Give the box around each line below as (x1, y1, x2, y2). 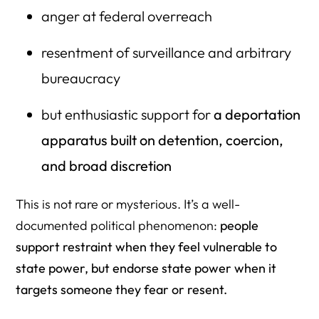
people (220, 216, 259, 234)
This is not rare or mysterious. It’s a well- (16, 195, 241, 212)
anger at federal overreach (41, 6, 212, 25)
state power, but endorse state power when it (16, 259, 277, 276)
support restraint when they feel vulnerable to (16, 238, 278, 255)
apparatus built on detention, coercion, (41, 130, 283, 149)
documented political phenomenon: (16, 216, 221, 234)
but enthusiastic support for (41, 105, 214, 123)
